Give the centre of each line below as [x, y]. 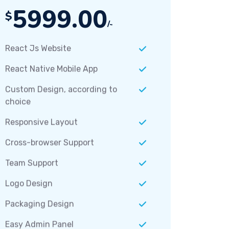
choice [18, 99]
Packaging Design [39, 201]
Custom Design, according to [61, 86]
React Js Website [38, 45]
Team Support [31, 160]
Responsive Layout [41, 119]
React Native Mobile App [51, 66]
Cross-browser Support [49, 140]
